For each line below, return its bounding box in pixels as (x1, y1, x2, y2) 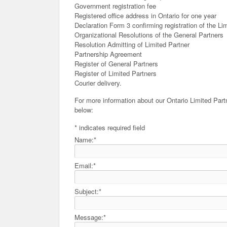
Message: (74, 212, 103, 222)
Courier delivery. (74, 78, 122, 88)
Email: (74, 160, 93, 170)
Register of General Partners (74, 58, 158, 68)
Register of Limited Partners (74, 68, 157, 78)
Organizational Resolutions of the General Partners (74, 29, 223, 40)
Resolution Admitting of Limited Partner (74, 39, 190, 49)
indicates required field (79, 122, 145, 132)
